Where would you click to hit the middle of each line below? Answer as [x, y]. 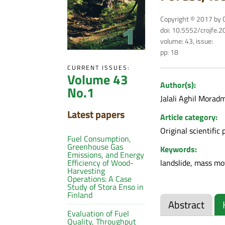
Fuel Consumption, [99, 138]
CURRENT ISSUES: [99, 67]
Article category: [189, 117]
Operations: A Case [100, 179]
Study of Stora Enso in [106, 187]
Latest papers [96, 114]
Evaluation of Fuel [98, 213]
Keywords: [178, 149]
